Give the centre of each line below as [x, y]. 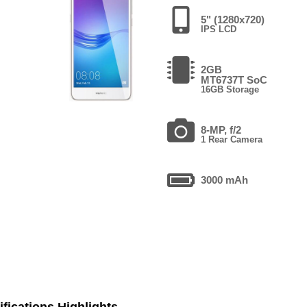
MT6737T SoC [234, 79]
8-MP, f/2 [221, 130]
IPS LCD [218, 29]
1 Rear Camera [231, 139]
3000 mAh [224, 180]
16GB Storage [230, 89]
